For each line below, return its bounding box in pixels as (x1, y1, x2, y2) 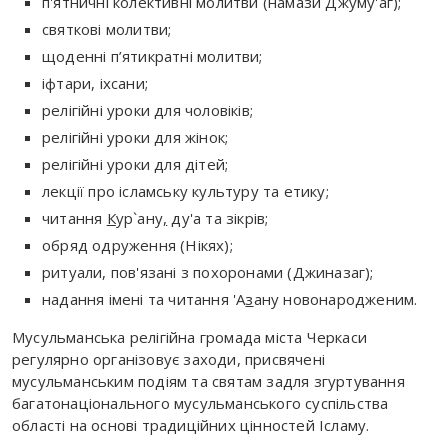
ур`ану (115, 208, 164, 229)
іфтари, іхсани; (42, 73, 148, 94)
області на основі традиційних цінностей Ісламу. (12, 415, 370, 436)
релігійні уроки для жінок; (42, 127, 229, 148)
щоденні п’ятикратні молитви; (42, 46, 263, 67)
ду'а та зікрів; (167, 208, 269, 229)
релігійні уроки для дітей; (42, 154, 229, 175)
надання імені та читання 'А (42, 289, 246, 310)
